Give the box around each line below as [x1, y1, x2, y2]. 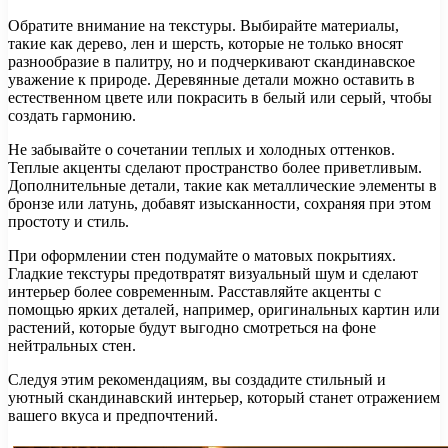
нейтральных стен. [8, 337, 136, 355]
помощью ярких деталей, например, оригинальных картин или [8, 301, 440, 319]
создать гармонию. [8, 107, 136, 125]
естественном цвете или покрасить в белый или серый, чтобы [8, 89, 432, 107]
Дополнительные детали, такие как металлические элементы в [8, 177, 437, 195]
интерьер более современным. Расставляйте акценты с [8, 283, 381, 301]
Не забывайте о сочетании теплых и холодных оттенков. [8, 141, 395, 159]
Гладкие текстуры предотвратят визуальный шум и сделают [8, 265, 418, 283]
